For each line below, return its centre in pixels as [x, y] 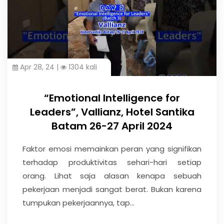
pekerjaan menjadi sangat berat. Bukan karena [112, 189]
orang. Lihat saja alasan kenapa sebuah [112, 175]
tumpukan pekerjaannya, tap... [78, 202]
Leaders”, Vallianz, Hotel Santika [112, 112]
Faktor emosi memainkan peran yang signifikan [112, 148]
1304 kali [82, 67]
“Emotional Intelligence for [112, 98]
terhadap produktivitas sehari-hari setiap [112, 162]
